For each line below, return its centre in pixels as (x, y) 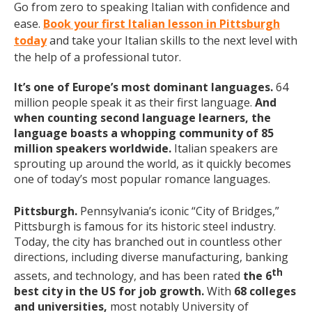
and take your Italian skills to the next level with (172, 40)
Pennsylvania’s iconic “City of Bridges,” (178, 211)
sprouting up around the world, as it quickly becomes (153, 164)
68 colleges (265, 291)
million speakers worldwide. (94, 148)
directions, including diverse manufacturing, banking (151, 257)
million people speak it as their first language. (134, 102)
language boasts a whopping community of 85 (144, 133)
